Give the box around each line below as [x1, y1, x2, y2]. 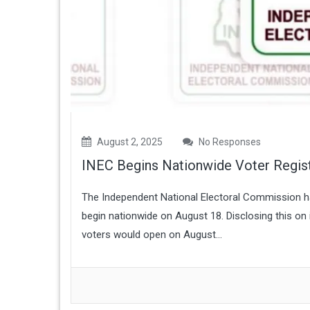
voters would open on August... [82, 228, 222, 241]
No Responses [197, 136, 261, 148]
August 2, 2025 [95, 136, 163, 148]
